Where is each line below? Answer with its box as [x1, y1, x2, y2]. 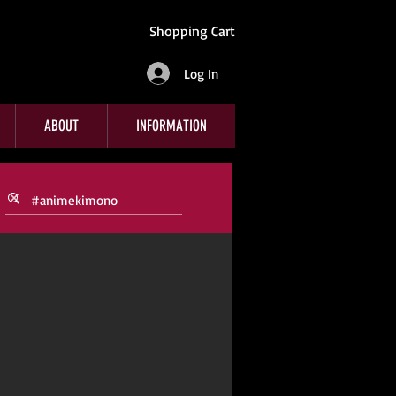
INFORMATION [136, 117, 207, 134]
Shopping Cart [149, 22, 235, 40]
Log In [183, 65, 218, 82]
